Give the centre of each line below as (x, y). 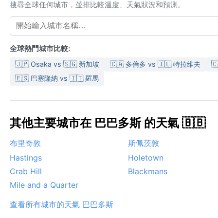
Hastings (26, 158)
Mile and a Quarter (44, 185)
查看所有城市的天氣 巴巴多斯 (62, 205)
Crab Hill (26, 172)
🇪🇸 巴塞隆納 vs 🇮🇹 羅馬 (57, 78)
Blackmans (148, 172)
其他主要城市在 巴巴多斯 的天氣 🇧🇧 (108, 123)
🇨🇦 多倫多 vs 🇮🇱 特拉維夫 (155, 64)
